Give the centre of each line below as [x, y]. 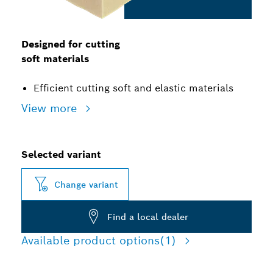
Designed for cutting [71, 44]
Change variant [86, 184]
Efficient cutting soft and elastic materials [133, 88]
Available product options [90, 240]
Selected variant [61, 154]
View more [51, 108]
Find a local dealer [148, 217]
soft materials [55, 59]
